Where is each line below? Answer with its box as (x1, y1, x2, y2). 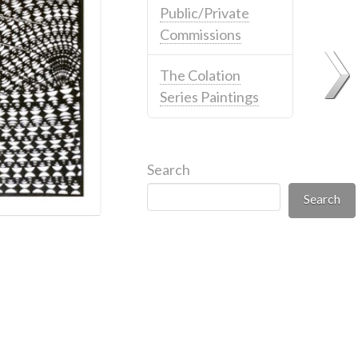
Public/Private (159, 3, 249, 22)
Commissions (159, 25, 241, 43)
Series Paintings (159, 87, 259, 105)
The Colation (159, 66, 241, 84)
